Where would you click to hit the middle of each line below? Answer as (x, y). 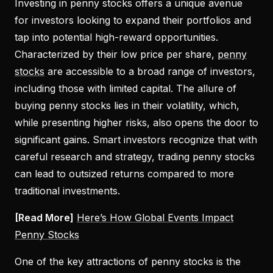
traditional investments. (67, 190)
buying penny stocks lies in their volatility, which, (127, 105)
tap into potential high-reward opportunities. (116, 37)
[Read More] (44, 217)
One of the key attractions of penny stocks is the (128, 261)
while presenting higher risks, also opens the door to (136, 122)
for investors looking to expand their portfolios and (133, 20)
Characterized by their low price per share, (116, 54)
